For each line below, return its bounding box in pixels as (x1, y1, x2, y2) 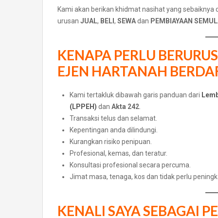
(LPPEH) (70, 103, 97, 111)
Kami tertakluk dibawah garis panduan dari (70, 91, 201, 99)
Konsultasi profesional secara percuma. (70, 161, 191, 169)
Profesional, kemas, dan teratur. (70, 149, 167, 158)
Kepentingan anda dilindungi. (70, 126, 158, 134)
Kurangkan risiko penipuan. (70, 138, 152, 146)
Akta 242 (111, 103, 139, 111)
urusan (57, 17, 80, 25)
